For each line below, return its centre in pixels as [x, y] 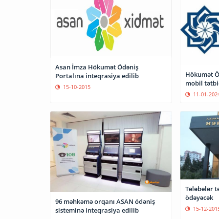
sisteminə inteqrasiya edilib [97, 210]
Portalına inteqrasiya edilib [97, 76]
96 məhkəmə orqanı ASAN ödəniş [105, 201]
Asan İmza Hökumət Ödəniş [97, 67]
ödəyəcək [199, 197]
